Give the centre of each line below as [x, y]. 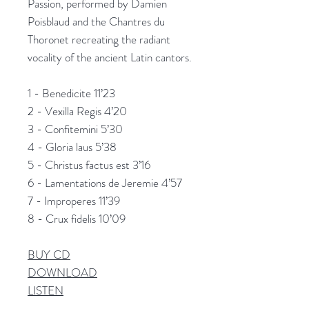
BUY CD [49, 254]
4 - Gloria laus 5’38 [72, 147]
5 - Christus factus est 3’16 [89, 165]
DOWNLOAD [62, 272]
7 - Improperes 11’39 [74, 200]
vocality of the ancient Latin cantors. [110, 57]
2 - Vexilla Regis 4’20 [77, 111]
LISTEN [46, 290]
